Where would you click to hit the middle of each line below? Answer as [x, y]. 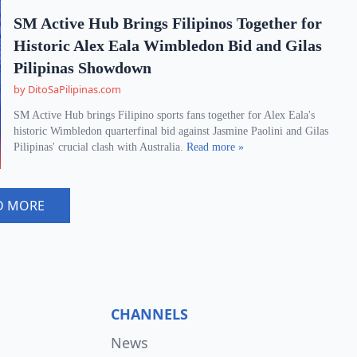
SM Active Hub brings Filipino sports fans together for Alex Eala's [165, 115]
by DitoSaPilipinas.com [68, 89]
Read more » [216, 147]
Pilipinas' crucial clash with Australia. [100, 147]
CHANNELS [149, 314]
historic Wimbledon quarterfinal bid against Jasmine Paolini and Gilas [171, 131]
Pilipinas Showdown [83, 68]
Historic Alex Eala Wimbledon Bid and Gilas [168, 45]
